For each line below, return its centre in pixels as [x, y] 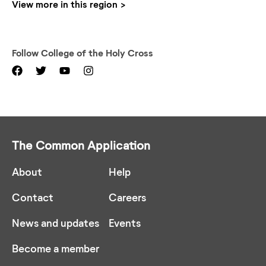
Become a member [56, 248]
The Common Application [81, 145]
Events [125, 222]
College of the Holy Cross [97, 52]
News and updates [56, 222]
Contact [33, 197]
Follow [26, 52]
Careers [127, 197]
